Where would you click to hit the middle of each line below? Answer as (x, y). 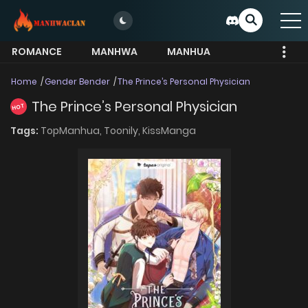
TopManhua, (72, 131)
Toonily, (123, 131)
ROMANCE (37, 52)
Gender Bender (77, 81)
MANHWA (114, 52)
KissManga (169, 131)
